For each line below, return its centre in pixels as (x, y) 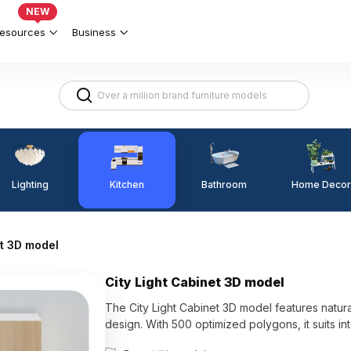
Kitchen (127, 184)
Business (94, 32)
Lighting (30, 184)
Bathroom (224, 185)
